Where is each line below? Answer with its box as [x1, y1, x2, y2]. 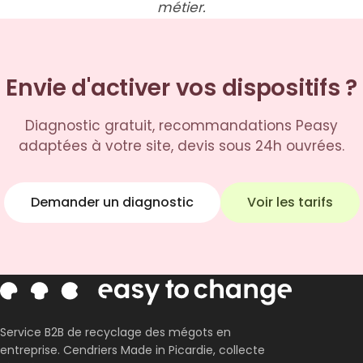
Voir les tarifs [246, 192, 333, 211]
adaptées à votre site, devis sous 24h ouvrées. [19, 135, 344, 156]
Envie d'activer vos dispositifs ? [6, 71, 357, 104]
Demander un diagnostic [30, 192, 194, 211]
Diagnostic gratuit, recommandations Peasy [25, 115, 338, 135]
